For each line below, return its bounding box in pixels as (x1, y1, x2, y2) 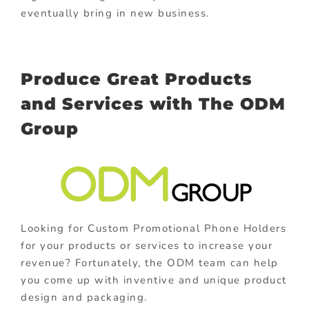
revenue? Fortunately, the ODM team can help (21, 256, 279, 270)
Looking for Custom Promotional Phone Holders (21, 221, 286, 236)
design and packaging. (21, 290, 148, 305)
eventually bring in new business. (21, 6, 210, 20)
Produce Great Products (21, 68, 252, 89)
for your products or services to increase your (21, 239, 272, 253)
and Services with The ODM (21, 93, 286, 114)
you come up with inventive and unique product (21, 273, 287, 288)
